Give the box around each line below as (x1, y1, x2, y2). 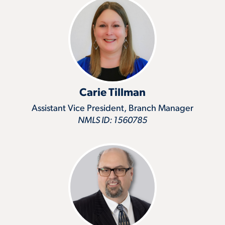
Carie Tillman (79, 87, 146, 99)
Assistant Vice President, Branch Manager (32, 103, 193, 114)
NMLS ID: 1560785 (78, 116, 147, 126)
